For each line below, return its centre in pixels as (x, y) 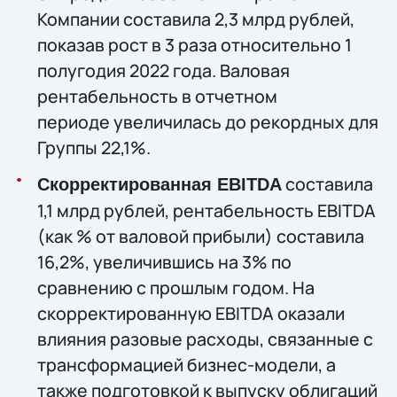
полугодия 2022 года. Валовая (163, 71)
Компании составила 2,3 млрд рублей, (195, 19)
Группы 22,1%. (93, 148)
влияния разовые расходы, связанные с (205, 339)
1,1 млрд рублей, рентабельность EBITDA (206, 210)
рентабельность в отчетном (157, 97)
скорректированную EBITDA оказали (191, 313)
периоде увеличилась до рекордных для (207, 122)
